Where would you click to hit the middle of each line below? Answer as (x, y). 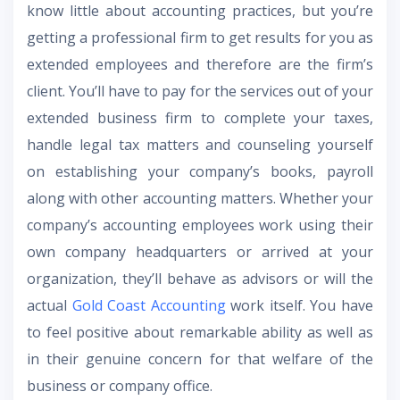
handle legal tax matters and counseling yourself (200, 144)
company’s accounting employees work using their (200, 225)
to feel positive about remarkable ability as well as (200, 332)
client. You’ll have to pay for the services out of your (200, 91)
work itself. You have (300, 305)
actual (50, 305)
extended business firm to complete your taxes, (200, 117)
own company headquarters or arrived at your (200, 251)
